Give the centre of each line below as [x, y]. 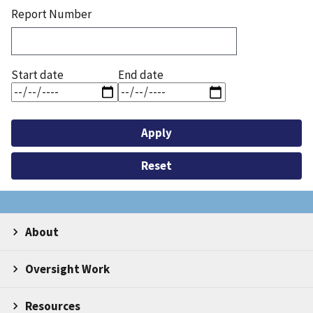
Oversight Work [67, 269]
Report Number [51, 14]
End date [141, 74]
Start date [37, 74]
